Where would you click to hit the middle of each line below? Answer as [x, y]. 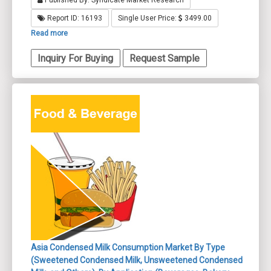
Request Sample [165, 58]
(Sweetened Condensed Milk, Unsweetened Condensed [137, 260]
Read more [49, 34]
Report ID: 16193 [74, 18]
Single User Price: [148, 18]
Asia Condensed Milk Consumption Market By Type [128, 247]
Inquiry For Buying [76, 58]
